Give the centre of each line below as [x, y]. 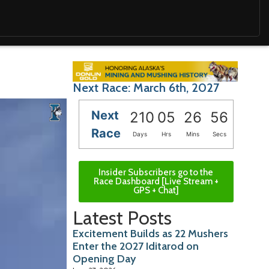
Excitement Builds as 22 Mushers [151, 234]
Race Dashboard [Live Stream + [156, 182]
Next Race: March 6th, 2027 [146, 88]
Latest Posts [122, 218]
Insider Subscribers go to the [156, 173]
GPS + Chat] [156, 191]
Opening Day [104, 259]
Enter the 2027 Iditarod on [136, 246]
